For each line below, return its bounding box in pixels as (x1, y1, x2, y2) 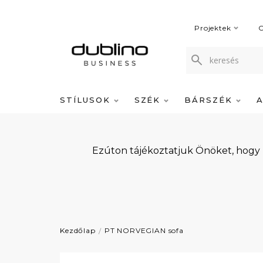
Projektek (194, 23, 231, 32)
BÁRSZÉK (184, 95, 236, 104)
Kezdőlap (60, 226, 96, 235)
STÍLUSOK (60, 95, 114, 104)
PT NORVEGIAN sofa (104, 226, 184, 235)
